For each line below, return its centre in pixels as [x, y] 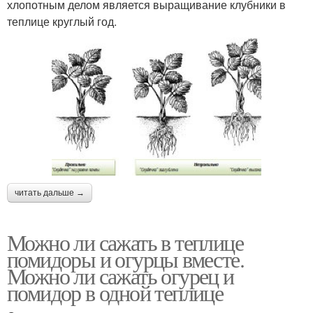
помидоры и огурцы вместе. [125, 259]
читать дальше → [50, 192]
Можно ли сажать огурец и [121, 275]
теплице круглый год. [62, 21]
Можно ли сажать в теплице [125, 242]
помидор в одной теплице [115, 292]
